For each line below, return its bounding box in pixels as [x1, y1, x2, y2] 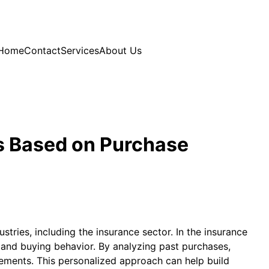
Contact [24, 44, 61, 56]
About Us [99, 44, 142, 56]
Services [61, 44, 99, 56]
